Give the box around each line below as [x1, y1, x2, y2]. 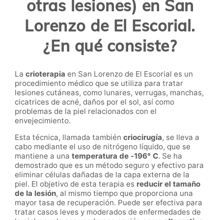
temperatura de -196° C [72, 151, 158, 161]
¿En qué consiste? [43, 36, 177, 56]
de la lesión [15, 189, 56, 198]
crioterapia [26, 69, 65, 79]
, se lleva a [162, 133, 199, 142]
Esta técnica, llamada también [15, 133, 123, 142]
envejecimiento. [15, 115, 71, 125]
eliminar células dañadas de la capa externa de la [15, 170, 190, 180]
